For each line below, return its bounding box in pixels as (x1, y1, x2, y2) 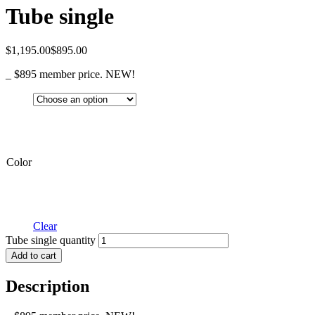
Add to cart (11, 250, 56, 262)
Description (6, 277, 89, 296)
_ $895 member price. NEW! (6, 68, 135, 81)
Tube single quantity (6, 234, 96, 247)
